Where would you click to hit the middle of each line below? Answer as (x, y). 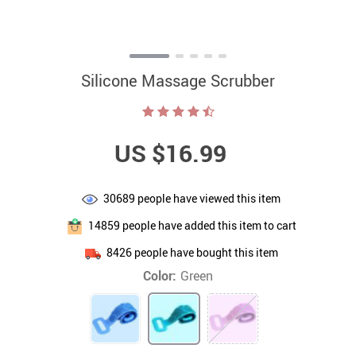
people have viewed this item (208, 198)
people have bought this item (205, 252)
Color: (160, 276)
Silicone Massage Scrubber (178, 81)
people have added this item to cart (208, 225)
